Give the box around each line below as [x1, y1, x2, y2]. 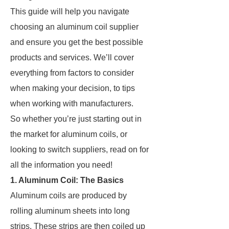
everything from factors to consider [10, 68, 134, 77]
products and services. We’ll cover [10, 53, 134, 62]
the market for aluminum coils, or [10, 130, 127, 139]
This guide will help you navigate [10, 7, 129, 16]
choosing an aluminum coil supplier [10, 22, 139, 31]
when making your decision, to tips [10, 84, 135, 93]
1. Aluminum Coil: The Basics [10, 176, 124, 185]
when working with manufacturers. [10, 99, 133, 108]
